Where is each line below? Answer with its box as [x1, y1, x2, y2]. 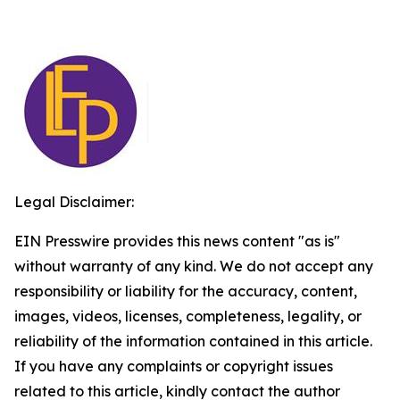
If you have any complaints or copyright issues [14, 357, 333, 375]
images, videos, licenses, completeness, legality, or [14, 307, 362, 325]
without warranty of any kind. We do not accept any [14, 257, 373, 275]
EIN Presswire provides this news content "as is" [14, 232, 340, 250]
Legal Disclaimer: [14, 193, 134, 211]
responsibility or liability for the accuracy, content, [14, 282, 357, 300]
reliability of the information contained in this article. [14, 332, 372, 350]
